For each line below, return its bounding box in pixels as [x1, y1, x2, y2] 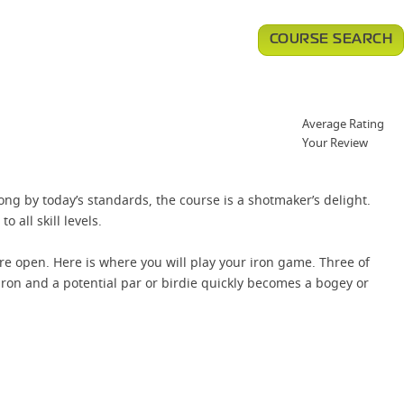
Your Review [302, 134, 368, 151]
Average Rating [302, 115, 384, 132]
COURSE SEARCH [269, 33, 392, 46]
